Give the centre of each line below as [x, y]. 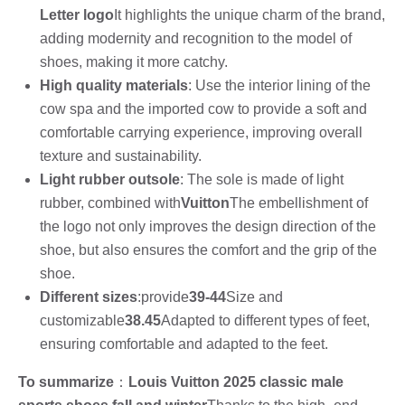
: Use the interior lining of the [279, 85]
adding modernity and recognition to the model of [196, 38]
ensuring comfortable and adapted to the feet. [184, 344]
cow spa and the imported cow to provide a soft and [203, 108]
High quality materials [114, 85]
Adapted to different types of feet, [265, 320]
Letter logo [77, 14]
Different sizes [89, 297]
